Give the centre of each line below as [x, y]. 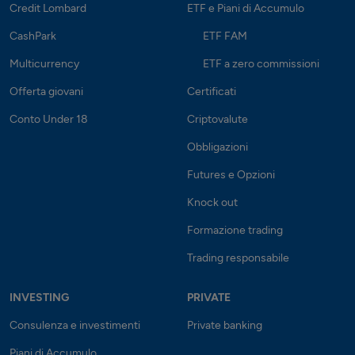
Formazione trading [235, 230]
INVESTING [39, 297]
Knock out [212, 202]
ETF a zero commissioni [261, 63]
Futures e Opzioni [231, 174]
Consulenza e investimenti [75, 325]
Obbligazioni [218, 147]
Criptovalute [218, 119]
